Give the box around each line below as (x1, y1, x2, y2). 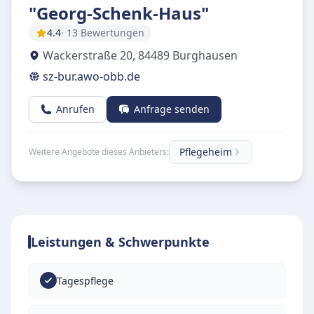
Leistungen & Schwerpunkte (31, 233, 210, 250)
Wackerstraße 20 (43, 48, 132, 63)
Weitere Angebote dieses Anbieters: (29, 146, 169, 158)
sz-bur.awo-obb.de (43, 69, 140, 84)
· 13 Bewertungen (61, 26, 144, 39)
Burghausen (172, 48, 238, 63)
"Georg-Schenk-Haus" (29, 1, 209, 25)
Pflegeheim (179, 145, 232, 158)
